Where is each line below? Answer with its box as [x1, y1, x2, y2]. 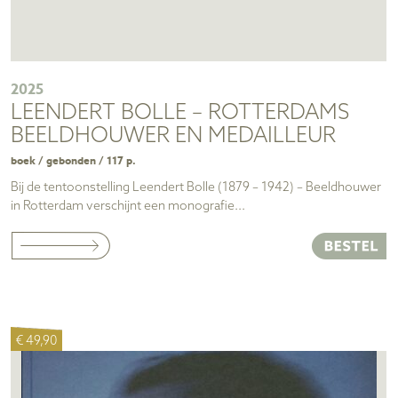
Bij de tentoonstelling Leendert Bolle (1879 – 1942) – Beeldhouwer [11, 179, 381, 195]
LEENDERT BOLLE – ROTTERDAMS [11, 100, 349, 127]
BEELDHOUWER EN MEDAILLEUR [11, 123, 336, 150]
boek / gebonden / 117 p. [11, 154, 136, 168]
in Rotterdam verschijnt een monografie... [11, 198, 245, 214]
